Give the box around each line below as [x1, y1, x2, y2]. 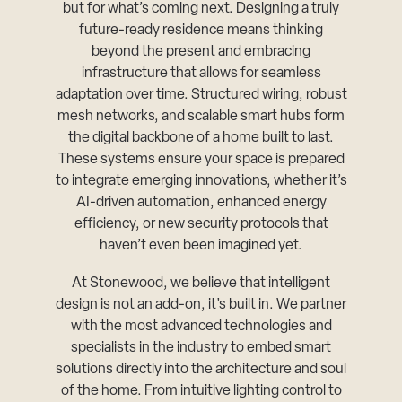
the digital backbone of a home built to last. [68, 130, 334, 145]
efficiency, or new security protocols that [74, 216, 328, 232]
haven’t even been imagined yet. [100, 238, 302, 253]
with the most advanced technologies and [70, 319, 332, 334]
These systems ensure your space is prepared [57, 152, 345, 167]
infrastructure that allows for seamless [81, 66, 321, 81]
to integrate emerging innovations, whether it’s [55, 173, 347, 188]
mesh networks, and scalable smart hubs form [57, 109, 345, 124]
